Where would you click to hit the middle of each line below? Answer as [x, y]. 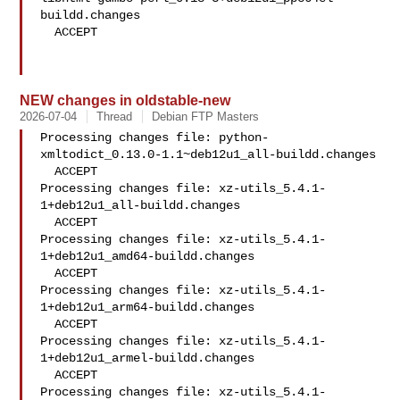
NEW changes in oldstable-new [125, 100]
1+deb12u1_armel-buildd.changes [148, 358]
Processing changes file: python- [155, 137]
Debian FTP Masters [206, 117]
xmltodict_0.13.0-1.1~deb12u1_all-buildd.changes [208, 154]
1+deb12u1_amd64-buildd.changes [148, 256]
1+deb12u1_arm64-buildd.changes [148, 307]
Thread [115, 117]
